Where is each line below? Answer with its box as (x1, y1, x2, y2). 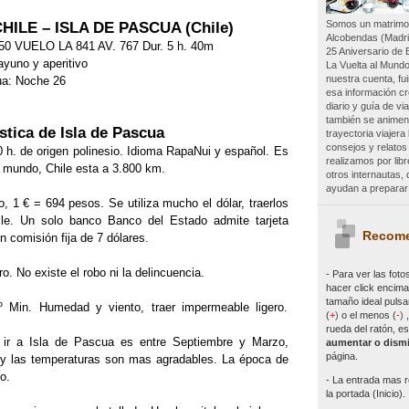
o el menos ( (341, 309, 396, 320)
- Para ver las (325, 267, 386, 279)
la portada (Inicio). (325, 387, 405, 399)
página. (325, 350, 358, 362)
